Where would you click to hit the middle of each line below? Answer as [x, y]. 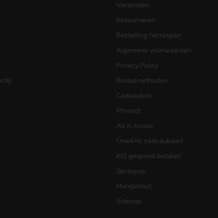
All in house [135, 126]
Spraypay [131, 171]
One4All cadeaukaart [150, 141]
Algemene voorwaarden [154, 51]
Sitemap [129, 201]
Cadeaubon [134, 96]
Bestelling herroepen [149, 36]
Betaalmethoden [142, 81]
